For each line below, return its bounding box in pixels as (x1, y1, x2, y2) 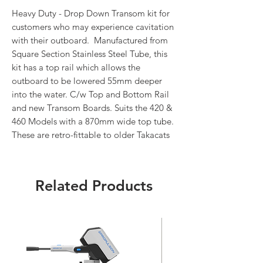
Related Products (35, 176, 153, 194)
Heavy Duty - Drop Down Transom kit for (12, 7, 170, 19)
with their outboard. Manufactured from (12, 34, 168, 46)
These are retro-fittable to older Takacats (12, 129, 170, 140)
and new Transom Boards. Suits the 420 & (12, 102, 173, 113)
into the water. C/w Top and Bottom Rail (12, 88, 169, 100)
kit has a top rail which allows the (12, 61, 140, 73)
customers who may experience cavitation (12, 21, 174, 32)
